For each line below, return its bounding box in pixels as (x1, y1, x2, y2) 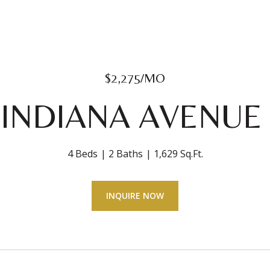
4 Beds (67, 147, 98, 160)
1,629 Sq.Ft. (153, 147, 203, 160)
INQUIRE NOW (106, 190, 164, 201)
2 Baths (108, 147, 143, 160)
